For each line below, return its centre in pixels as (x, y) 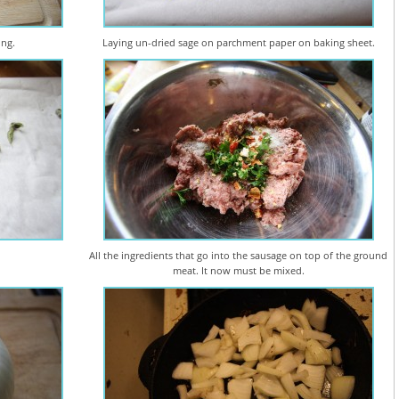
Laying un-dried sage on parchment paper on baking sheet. (238, 43)
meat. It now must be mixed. (238, 271)
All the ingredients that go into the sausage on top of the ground (239, 256)
